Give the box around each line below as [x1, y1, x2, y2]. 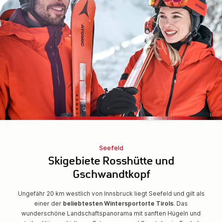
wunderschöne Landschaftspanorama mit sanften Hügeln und [21, 210, 201, 217]
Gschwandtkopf [72, 170, 150, 182]
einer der [34, 200, 63, 207]
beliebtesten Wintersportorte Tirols [63, 200, 173, 207]
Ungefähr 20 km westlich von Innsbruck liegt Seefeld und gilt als [17, 190, 205, 197]
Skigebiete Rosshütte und [48, 157, 174, 168]
